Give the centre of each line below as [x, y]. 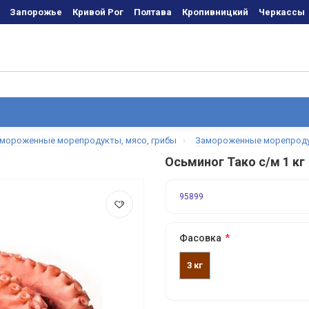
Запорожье [36, 12]
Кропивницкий [216, 12]
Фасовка [200, 238]
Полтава [153, 12]
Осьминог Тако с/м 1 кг [235, 162]
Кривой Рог [98, 12]
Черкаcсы [282, 12]
